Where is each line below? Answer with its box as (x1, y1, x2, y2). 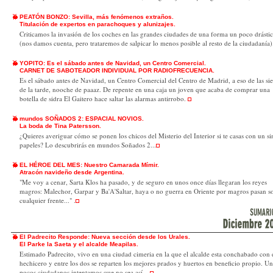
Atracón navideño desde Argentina (19, 169, 122, 175)
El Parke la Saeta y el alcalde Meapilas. (19, 241, 138, 247)
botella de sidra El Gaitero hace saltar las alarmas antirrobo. (19, 94, 188, 103)
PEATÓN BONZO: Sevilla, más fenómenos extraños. (19, 13, 174, 20)
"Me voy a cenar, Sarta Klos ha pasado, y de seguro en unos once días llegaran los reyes (19, 177, 267, 186)
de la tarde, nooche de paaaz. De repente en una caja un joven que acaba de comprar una (19, 85, 270, 94)
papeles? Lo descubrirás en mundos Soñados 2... (19, 140, 156, 149)
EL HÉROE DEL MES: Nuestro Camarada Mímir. (19, 161, 159, 168)
